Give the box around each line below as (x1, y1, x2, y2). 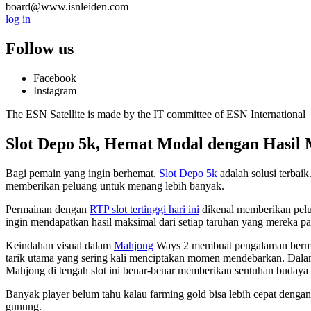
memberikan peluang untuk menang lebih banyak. (6, 179, 224, 192)
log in (6, 13, 31, 26)
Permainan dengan (6, 203, 90, 215)
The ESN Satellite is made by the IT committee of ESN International (6, 108, 305, 120)
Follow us (6, 40, 74, 58)
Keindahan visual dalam (6, 239, 114, 251)
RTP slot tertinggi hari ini (90, 203, 199, 215)
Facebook (33, 72, 76, 84)
